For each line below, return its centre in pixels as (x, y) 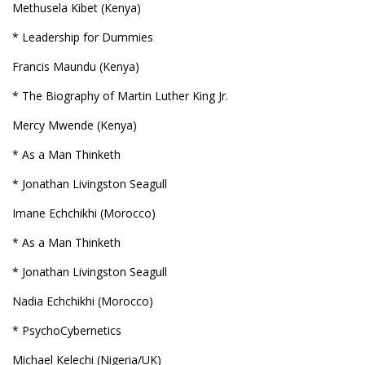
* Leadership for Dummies (83, 37)
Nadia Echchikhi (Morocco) (83, 301)
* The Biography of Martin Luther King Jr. (120, 96)
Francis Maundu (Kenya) (76, 66)
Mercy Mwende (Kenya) (75, 125)
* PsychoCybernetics (67, 330)
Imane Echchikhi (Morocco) (84, 213)
